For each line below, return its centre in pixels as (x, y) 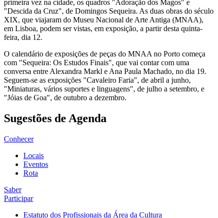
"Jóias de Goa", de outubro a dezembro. (65, 98)
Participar (18, 198)
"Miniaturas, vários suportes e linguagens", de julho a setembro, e (104, 89)
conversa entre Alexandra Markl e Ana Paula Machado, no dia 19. (105, 71)
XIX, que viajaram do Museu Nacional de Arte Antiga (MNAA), (104, 20)
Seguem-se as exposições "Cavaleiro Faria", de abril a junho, (97, 80)
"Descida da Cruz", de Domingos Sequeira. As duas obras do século (109, 11)
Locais (34, 155)
